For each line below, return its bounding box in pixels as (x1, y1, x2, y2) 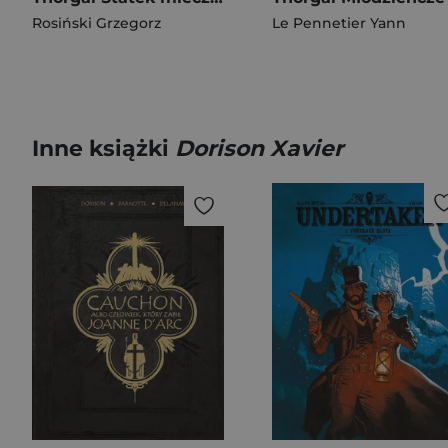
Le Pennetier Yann (272, 14, 406, 32)
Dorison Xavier (175, 135, 343, 162)
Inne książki (32, 135, 175, 162)
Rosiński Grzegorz (32, 14, 161, 32)
